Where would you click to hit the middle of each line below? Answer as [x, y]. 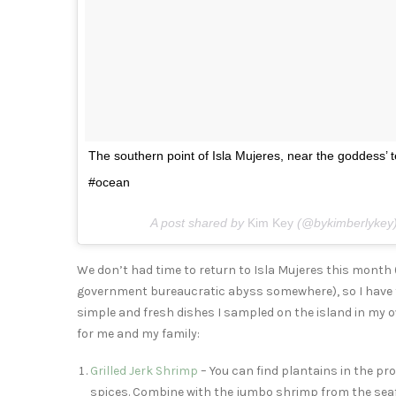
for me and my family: [138, 333]
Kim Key [270, 222]
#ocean [109, 182]
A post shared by [199, 222]
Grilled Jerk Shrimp [144, 370]
